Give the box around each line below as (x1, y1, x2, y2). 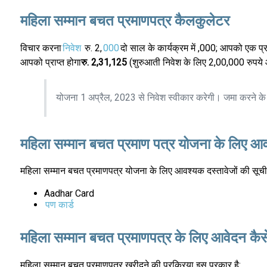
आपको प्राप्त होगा (20, 57, 81, 69)
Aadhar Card (44, 188, 94, 200)
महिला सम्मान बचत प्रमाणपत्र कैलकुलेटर (20, 13, 229, 30)
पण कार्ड (45, 199, 74, 211)
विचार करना (20, 42, 61, 54)
